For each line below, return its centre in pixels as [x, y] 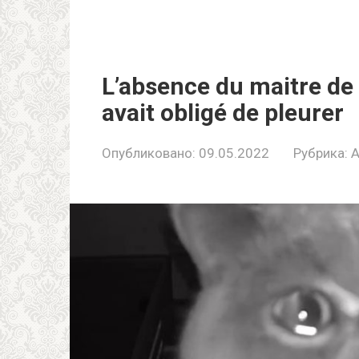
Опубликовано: [149, 153]
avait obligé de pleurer [226, 113]
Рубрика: [321, 153]
